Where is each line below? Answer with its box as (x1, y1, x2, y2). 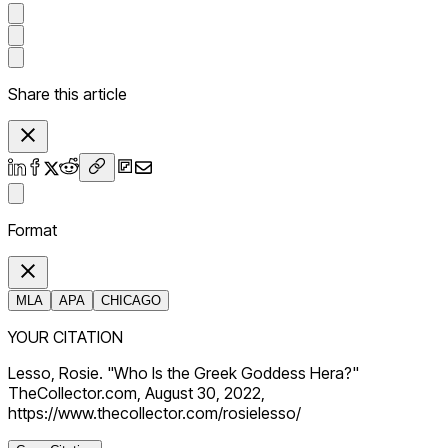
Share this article (8, 84, 127, 105)
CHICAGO (101, 293, 161, 309)
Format (8, 220, 57, 241)
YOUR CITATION (8, 327, 123, 348)
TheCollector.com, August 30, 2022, (8, 383, 265, 404)
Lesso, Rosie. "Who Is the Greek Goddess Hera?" (8, 363, 359, 384)
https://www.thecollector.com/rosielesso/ (8, 403, 301, 424)
